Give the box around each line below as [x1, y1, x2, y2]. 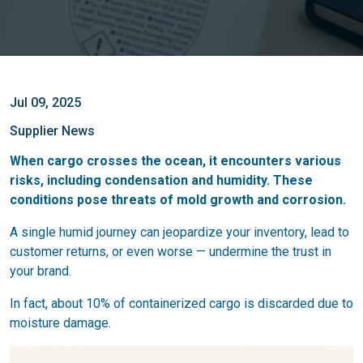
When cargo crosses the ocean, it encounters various [10, 153, 341, 169]
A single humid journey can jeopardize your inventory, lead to [10, 224, 349, 240]
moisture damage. [10, 315, 111, 331]
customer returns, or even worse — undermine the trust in [10, 244, 331, 259]
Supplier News [10, 123, 95, 139]
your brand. [10, 263, 71, 279]
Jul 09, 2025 [10, 95, 81, 110]
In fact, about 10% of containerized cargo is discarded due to [10, 296, 353, 311]
